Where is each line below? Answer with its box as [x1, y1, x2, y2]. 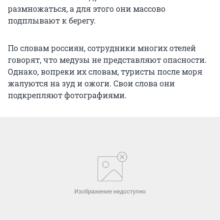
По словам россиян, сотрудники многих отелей [8, 42, 196, 53]
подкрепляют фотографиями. [8, 89, 127, 100]
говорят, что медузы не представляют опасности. [8, 54, 207, 65]
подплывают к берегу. [8, 15, 96, 26]
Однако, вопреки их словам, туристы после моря [8, 66, 202, 77]
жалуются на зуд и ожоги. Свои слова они [8, 78, 175, 88]
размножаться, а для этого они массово [8, 3, 165, 14]
